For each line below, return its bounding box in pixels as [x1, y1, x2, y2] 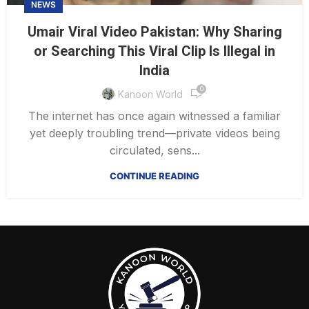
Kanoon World [118, 88, 183, 100]
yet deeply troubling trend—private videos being [29, 126, 280, 141]
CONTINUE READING [110, 170, 199, 182]
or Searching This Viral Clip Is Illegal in [34, 43, 275, 60]
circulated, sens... [109, 143, 200, 158]
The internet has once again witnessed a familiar [28, 109, 281, 123]
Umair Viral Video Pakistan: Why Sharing [27, 23, 282, 41]
